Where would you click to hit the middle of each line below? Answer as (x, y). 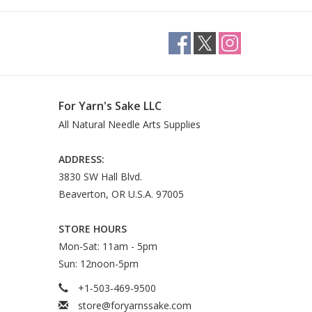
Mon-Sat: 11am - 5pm (108, 246)
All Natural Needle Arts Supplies (129, 124)
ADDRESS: (81, 159)
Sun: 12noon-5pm (98, 264)
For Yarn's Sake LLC (110, 106)
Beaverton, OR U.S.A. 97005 (121, 194)
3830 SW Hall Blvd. (100, 177)
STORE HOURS (92, 229)
